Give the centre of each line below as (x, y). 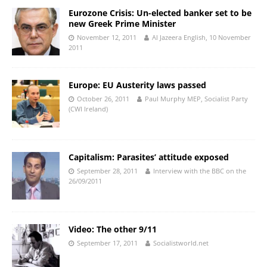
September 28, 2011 (107, 170)
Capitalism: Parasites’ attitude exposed (149, 157)
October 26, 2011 (103, 98)
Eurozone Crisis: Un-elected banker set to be (160, 13)
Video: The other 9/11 (113, 229)
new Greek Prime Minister (122, 23)
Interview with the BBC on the (200, 170)
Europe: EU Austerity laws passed (137, 85)
